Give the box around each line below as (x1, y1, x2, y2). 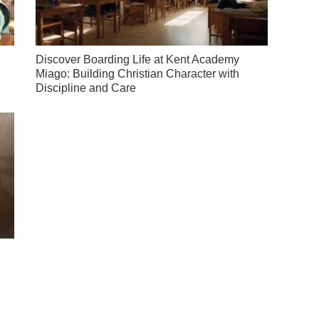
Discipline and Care (36, 82, 137, 95)
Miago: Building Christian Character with (36, 68, 240, 80)
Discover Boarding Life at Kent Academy (36, 53, 240, 66)
